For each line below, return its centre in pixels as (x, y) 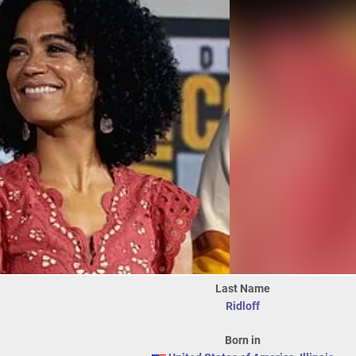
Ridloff (242, 306)
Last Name (242, 288)
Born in (242, 340)
